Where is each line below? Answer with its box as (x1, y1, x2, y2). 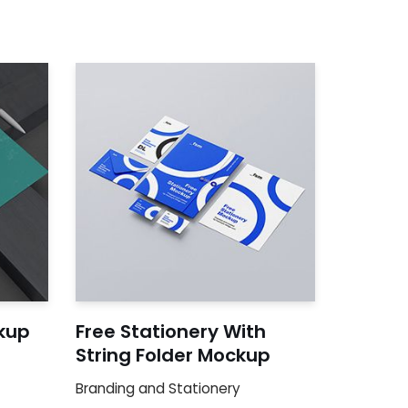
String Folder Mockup (76, 342, 271, 369)
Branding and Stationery (76, 379, 241, 399)
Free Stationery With (76, 319, 267, 345)
